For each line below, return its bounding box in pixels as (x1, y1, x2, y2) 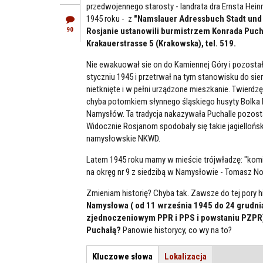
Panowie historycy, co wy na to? (121, 225, 232, 235)
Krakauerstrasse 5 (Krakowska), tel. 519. (86, 38, 236, 49)
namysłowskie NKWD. (86, 133, 160, 144)
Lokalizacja (164, 251, 207, 262)
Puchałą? (86, 225, 121, 235)
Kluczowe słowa (92, 251, 153, 262)
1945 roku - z (86, 14, 134, 24)
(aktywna (153, 251, 185, 262)
